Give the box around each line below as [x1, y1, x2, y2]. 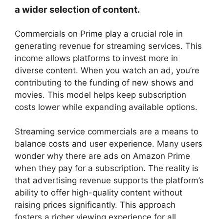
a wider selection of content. [15, 3, 140, 15]
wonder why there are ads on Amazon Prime [15, 151, 190, 161]
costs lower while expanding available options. [15, 102, 197, 112]
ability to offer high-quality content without [15, 188, 182, 197]
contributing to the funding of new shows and [15, 77, 194, 88]
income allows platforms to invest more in [15, 53, 178, 63]
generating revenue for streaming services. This [15, 41, 202, 51]
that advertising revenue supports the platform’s [15, 175, 204, 185]
